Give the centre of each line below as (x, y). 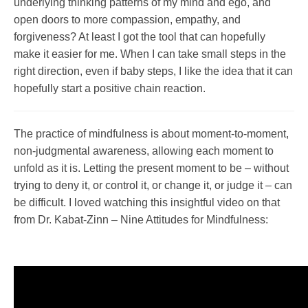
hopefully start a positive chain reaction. (110, 88)
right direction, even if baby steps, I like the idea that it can (153, 71)
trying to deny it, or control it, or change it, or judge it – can (153, 185)
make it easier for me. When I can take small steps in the (150, 54)
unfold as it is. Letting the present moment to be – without (151, 168)
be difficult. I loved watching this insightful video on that (147, 202)
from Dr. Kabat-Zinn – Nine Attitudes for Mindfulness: (141, 219)
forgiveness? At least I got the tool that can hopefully (140, 36)
